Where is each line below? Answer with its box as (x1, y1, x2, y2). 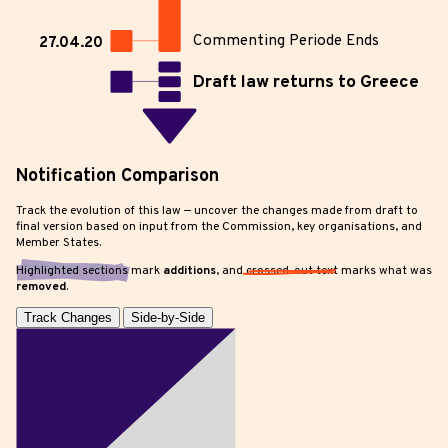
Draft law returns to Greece (192, 70, 419, 94)
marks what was (338, 263, 432, 280)
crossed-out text (246, 263, 338, 280)
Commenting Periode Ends (192, 31, 379, 52)
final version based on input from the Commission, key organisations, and (16, 219, 422, 236)
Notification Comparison (16, 165, 219, 189)
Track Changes (24, 310, 112, 326)
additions (163, 263, 216, 280)
